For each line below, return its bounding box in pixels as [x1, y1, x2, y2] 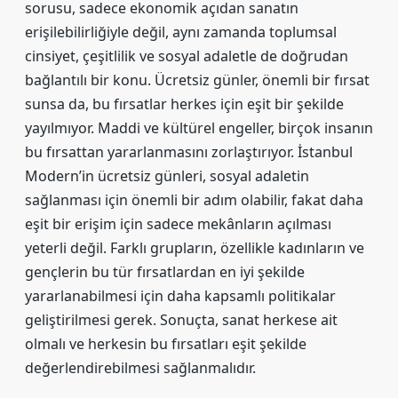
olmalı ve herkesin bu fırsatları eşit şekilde [25, 334, 306, 354]
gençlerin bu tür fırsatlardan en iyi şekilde [25, 262, 305, 282]
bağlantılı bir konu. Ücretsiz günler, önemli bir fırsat [25, 70, 370, 90]
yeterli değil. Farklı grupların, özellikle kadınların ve [25, 238, 364, 258]
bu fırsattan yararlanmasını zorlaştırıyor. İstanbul [25, 142, 353, 162]
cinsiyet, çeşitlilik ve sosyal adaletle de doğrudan [25, 46, 348, 66]
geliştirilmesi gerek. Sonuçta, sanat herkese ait [25, 310, 338, 330]
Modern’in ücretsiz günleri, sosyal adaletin [25, 166, 309, 186]
